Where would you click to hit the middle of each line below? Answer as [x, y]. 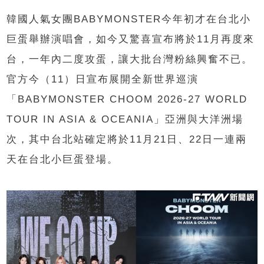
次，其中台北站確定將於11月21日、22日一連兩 [127, 139]
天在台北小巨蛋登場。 [63, 159]
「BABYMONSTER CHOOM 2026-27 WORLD [127, 99]
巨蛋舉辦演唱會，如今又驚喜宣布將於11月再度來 [131, 39]
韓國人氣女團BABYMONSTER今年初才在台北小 [129, 19]
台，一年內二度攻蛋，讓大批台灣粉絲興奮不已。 [130, 59]
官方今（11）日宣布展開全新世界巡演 [103, 79]
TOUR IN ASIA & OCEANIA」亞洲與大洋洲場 [125, 119]
